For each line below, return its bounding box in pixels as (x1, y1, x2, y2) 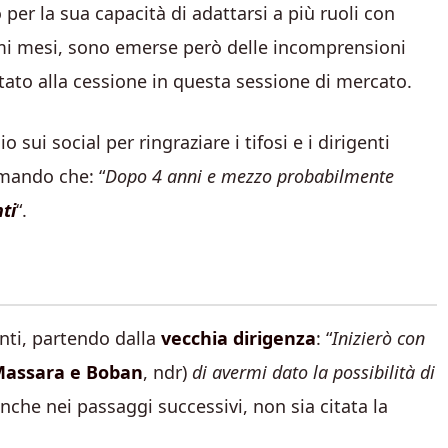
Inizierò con (332, 326, 425, 350)
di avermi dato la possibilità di (192, 360, 435, 384)
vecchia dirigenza (161, 326, 316, 350)
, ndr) (143, 360, 192, 384)
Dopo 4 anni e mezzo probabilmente (105, 164, 394, 188)
